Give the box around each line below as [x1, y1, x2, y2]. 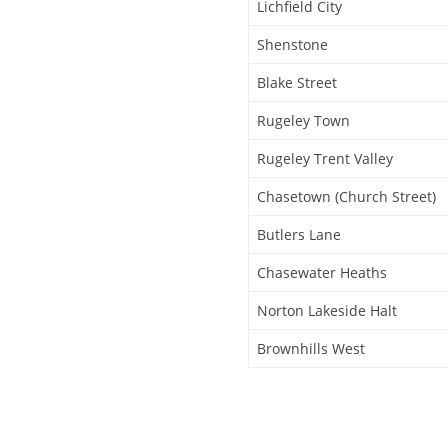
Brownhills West [257, 338, 365, 358]
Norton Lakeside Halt [257, 300, 397, 320]
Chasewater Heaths [257, 262, 387, 282]
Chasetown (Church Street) [257, 186, 436, 206]
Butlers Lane [257, 224, 341, 244]
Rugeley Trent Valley [257, 148, 393, 168]
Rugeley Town [257, 110, 350, 130]
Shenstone [257, 34, 328, 54]
